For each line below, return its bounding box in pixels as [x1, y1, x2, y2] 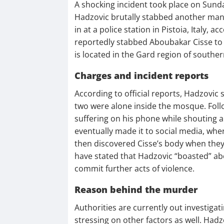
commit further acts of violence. [74, 163, 194, 174]
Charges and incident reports [74, 69, 208, 82]
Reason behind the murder [74, 183, 197, 196]
